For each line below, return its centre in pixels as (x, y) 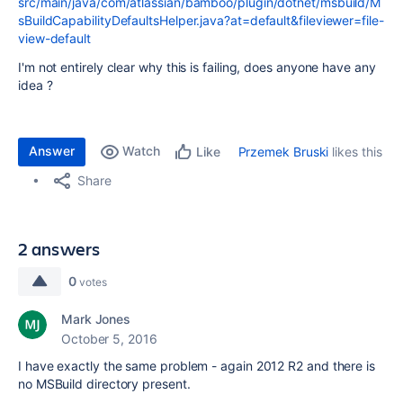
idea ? (36, 85)
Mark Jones (96, 319)
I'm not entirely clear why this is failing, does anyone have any (197, 67)
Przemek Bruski (283, 152)
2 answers (59, 249)
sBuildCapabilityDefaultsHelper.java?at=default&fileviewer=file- (201, 20)
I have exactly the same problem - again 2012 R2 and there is (197, 366)
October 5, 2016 (109, 339)
